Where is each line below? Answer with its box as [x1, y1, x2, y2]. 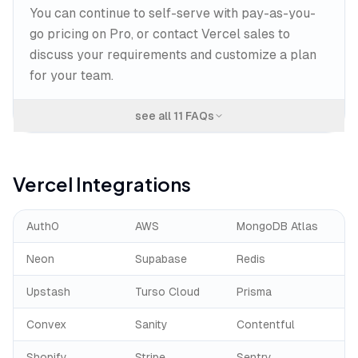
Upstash [26, 285, 70, 298]
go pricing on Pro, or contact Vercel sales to [30, 26, 290, 42]
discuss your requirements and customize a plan [30, 47, 316, 62]
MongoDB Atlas [237, 220, 318, 233]
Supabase [135, 253, 187, 265]
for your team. [30, 68, 113, 83]
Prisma [237, 285, 272, 298]
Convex [26, 318, 66, 331]
